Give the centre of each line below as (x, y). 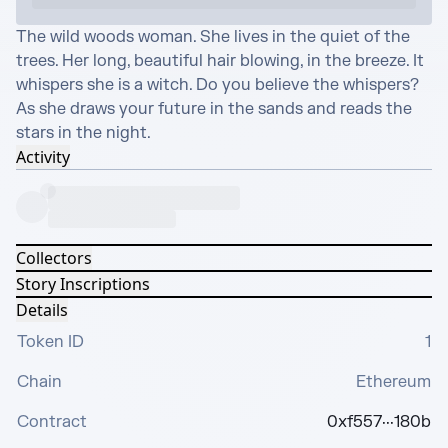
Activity (43, 157)
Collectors (54, 258)
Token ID (50, 342)
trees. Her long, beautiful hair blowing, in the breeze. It (220, 61)
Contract (52, 422)
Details (42, 310)
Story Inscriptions (83, 284)
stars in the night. (83, 133)
